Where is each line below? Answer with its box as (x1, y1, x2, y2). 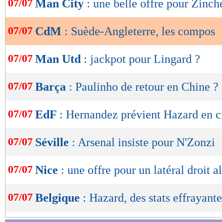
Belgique (35, 191, 83, 205)
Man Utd (35, 53, 84, 66)
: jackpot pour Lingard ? (84, 53, 200, 66)
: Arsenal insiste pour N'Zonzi (72, 136, 215, 149)
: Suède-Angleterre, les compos (64, 25, 215, 38)
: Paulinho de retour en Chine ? (69, 80, 219, 94)
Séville (35, 136, 72, 149)
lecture (16, 15, 54, 29)
